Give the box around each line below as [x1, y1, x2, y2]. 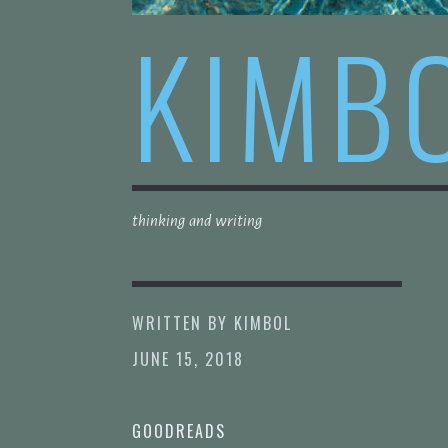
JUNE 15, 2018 [132, 346, 244, 371]
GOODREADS [132, 418, 226, 443]
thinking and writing [132, 211, 263, 229]
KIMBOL [234, 310, 292, 335]
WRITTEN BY [132, 310, 234, 335]
